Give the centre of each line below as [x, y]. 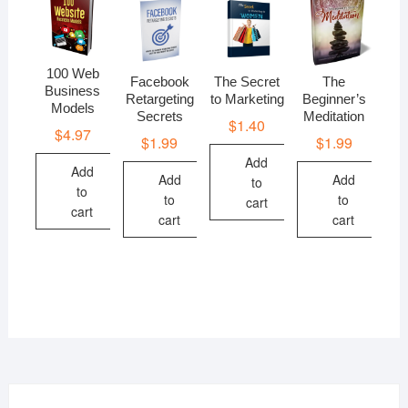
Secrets [159, 117]
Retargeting [159, 99]
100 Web [72, 74]
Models [72, 108]
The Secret [247, 82]
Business [73, 91]
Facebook [159, 82]
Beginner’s [334, 99]
